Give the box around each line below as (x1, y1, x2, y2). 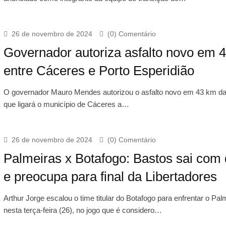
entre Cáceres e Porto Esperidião (3, 63, 194, 78)
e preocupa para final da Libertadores (3, 168, 217, 184)
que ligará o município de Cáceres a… (3, 99, 129, 108)
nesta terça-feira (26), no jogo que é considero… (3, 205, 162, 214)
